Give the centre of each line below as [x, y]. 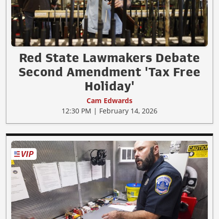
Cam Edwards [109, 100]
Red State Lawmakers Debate [109, 57]
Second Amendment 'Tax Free [109, 72]
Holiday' [109, 86]
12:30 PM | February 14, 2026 [109, 110]
